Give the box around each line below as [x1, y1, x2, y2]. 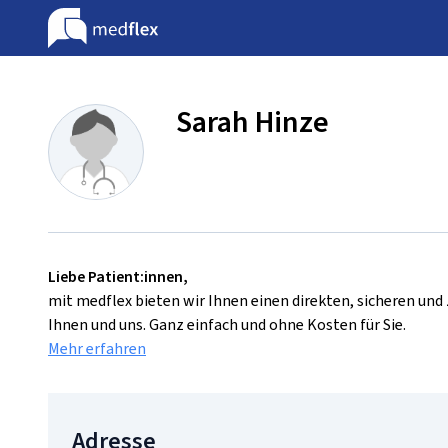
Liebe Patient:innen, [48, 266, 188, 287]
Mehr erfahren [48, 338, 146, 359]
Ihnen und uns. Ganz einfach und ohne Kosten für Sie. [48, 314, 406, 335]
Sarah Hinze [176, 102, 329, 142]
